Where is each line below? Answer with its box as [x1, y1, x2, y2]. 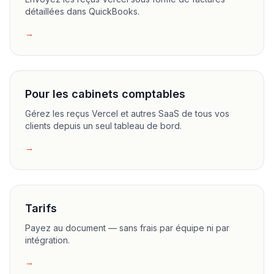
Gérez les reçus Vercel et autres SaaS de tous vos [25, 108, 229, 119]
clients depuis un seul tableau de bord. [25, 120, 182, 131]
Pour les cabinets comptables [25, 87, 185, 100]
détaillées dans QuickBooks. [25, 6, 139, 17]
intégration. [25, 235, 70, 245]
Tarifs [25, 202, 57, 215]
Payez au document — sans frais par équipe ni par [25, 223, 229, 233]
